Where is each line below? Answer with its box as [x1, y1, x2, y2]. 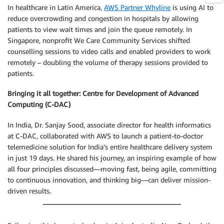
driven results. [7, 186, 51, 195]
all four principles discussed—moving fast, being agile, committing [7, 164, 216, 173]
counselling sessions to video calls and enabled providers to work [7, 46, 210, 55]
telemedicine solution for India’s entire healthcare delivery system [7, 142, 212, 151]
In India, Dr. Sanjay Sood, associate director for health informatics [7, 120, 211, 129]
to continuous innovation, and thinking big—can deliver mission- [7, 175, 210, 184]
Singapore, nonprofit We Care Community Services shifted [7, 35, 190, 44]
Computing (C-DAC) [7, 100, 70, 109]
